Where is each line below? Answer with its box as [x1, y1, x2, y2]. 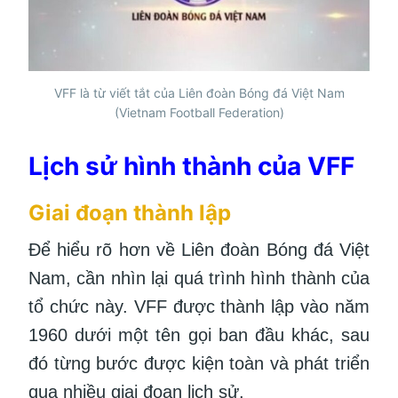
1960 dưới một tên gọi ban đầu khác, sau [28, 324, 370, 345]
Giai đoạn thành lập [28, 199, 231, 226]
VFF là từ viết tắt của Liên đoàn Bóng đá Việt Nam [53, 84, 345, 100]
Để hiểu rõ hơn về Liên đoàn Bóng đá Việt [28, 239, 370, 259]
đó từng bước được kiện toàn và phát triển [28, 353, 370, 373]
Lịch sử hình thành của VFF [28, 150, 354, 181]
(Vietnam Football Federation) [114, 104, 284, 120]
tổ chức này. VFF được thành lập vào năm [28, 296, 370, 316]
